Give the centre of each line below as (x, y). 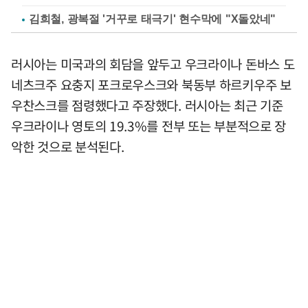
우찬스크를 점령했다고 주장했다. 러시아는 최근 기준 (147, 105)
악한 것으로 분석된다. (68, 146)
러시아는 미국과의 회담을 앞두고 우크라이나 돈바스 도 (153, 64)
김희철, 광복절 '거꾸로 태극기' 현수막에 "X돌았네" (152, 19)
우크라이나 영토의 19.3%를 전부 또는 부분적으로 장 (149, 125)
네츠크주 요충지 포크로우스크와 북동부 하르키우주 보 (151, 84)
